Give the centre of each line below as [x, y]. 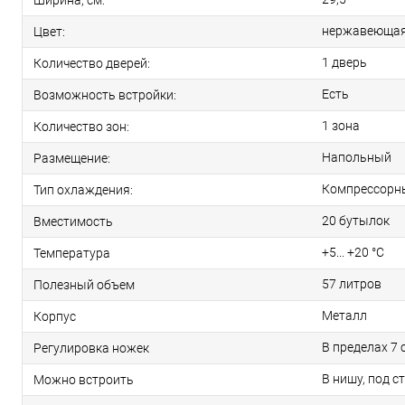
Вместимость [73, 221]
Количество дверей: [92, 63]
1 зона [341, 126]
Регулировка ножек [91, 348]
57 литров [352, 284]
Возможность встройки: [105, 94]
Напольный [357, 157]
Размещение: [72, 158]
